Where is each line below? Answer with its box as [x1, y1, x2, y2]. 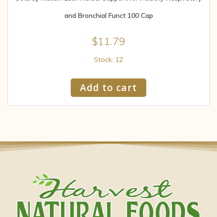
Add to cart [80, 80, 137, 94]
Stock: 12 [94, 55, 123, 64]
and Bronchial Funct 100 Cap [64, 11, 153, 20]
